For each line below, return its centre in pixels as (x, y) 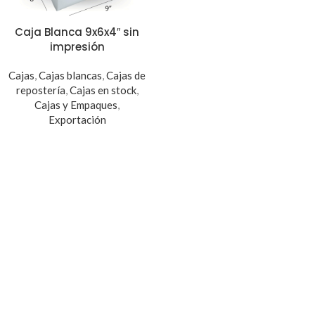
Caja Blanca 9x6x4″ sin (77, 32)
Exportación (77, 120)
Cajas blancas (70, 75)
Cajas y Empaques (76, 105)
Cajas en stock (103, 90)
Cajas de (126, 75)
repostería (40, 90)
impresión (77, 47)
